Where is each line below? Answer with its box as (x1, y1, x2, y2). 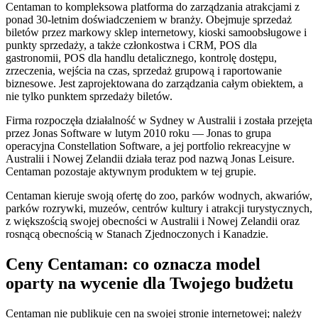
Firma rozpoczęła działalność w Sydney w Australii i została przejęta (6, 114, 312, 127)
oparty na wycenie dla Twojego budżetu (6, 274, 293, 293)
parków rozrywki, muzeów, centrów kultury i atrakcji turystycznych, (6, 202, 312, 215)
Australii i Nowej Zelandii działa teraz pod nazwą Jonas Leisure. (6, 153, 295, 165)
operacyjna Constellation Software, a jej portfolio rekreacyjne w (6, 140, 291, 153)
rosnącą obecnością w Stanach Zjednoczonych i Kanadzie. (6, 228, 268, 241)
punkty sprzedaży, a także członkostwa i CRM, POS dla (6, 39, 257, 52)
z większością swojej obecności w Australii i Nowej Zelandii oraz (6, 215, 300, 228)
